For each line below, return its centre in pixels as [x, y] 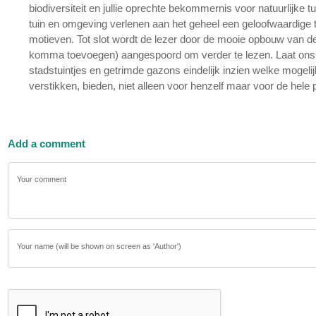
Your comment [41, 180]
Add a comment [47, 144]
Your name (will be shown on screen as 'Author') [99, 247]
